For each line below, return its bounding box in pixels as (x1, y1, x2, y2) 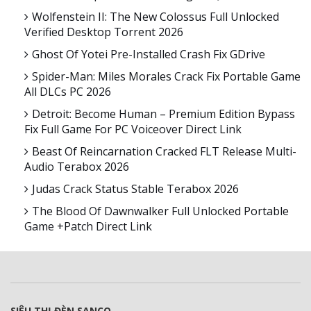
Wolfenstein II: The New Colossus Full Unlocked (32, 9, 279, 25)
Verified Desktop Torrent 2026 (24, 24, 183, 40)
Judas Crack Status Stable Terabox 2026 (32, 181, 239, 197)
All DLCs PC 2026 (24, 84, 111, 100)
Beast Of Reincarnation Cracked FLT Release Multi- (32, 144, 296, 160)
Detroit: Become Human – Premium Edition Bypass (32, 106, 295, 122)
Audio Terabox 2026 (24, 159, 129, 175)
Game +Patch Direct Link (24, 219, 152, 235)
